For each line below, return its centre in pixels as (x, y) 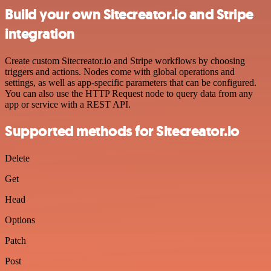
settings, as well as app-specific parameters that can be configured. (131, 82)
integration (40, 34)
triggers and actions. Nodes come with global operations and (120, 71)
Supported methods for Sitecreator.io (122, 132)
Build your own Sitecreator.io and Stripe (129, 14)
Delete (17, 158)
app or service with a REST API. (68, 104)
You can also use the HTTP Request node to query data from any (129, 93)
